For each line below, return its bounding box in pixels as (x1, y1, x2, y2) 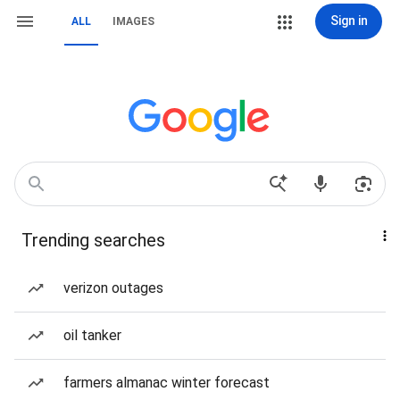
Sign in (329, 13, 368, 28)
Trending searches (21, 229, 165, 251)
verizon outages (63, 279, 163, 296)
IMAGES (112, 15, 154, 28)
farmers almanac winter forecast (63, 374, 270, 391)
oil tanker (63, 327, 121, 344)
